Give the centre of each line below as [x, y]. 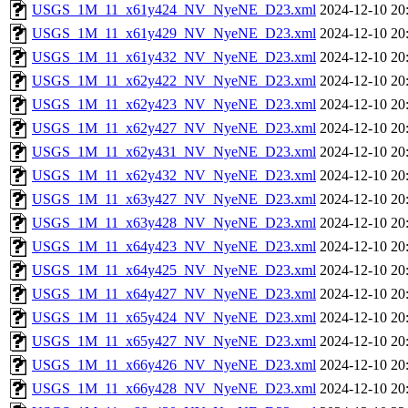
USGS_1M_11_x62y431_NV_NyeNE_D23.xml [174, 152]
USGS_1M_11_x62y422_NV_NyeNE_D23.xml [174, 81]
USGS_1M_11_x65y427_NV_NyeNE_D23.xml [174, 341]
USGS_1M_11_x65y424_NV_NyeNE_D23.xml [174, 317]
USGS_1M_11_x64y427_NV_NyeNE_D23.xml [174, 294]
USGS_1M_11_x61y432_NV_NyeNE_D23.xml [174, 57]
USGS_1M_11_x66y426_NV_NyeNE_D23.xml [174, 365]
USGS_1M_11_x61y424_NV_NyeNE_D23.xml [174, 10]
